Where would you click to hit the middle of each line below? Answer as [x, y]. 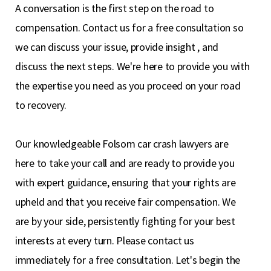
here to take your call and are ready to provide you [125, 163]
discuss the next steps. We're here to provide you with [132, 66]
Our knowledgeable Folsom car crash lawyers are [122, 144]
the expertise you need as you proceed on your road [128, 86]
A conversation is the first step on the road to [115, 8]
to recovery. [41, 105]
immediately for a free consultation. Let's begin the [128, 260]
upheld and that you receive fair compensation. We [126, 202]
